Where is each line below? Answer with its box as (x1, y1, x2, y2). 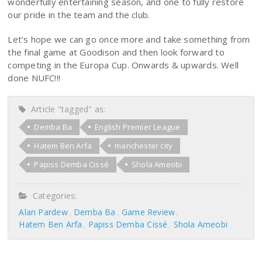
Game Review (121, 206, 175, 218)
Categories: (27, 189, 77, 201)
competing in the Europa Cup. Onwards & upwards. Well (8, 58, 239, 71)
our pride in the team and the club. (8, 8, 150, 20)
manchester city (115, 140, 173, 151)
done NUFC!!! (8, 71, 61, 84)
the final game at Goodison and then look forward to (8, 46, 225, 58)
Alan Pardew (19, 206, 68, 218)
